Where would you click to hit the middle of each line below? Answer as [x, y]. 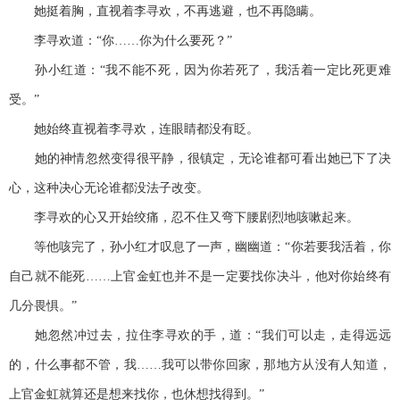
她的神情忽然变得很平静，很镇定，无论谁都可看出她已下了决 [200, 159]
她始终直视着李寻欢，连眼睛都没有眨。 [134, 129]
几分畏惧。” [43, 306]
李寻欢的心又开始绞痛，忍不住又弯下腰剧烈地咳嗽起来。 [184, 218]
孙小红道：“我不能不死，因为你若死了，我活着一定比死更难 [200, 71]
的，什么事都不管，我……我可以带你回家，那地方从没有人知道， [200, 365]
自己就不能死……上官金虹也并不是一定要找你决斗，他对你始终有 [200, 277]
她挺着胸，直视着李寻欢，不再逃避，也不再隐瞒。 [165, 12]
